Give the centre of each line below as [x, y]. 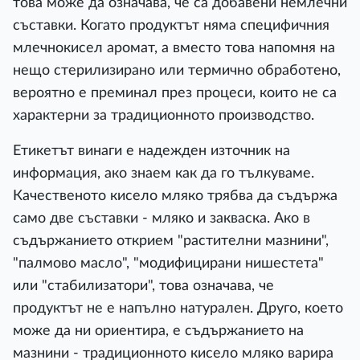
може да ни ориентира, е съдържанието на [158, 331]
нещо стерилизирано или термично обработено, [177, 70]
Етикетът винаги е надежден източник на [151, 151]
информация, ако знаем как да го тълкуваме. [164, 173]
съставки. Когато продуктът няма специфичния [171, 25]
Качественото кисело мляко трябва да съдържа [175, 196]
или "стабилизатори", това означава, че [143, 286]
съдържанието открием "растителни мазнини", [171, 241]
